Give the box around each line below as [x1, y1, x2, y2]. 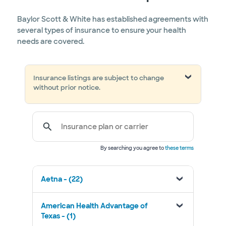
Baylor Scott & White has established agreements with [17, 15, 208, 24]
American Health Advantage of [41, 201, 148, 210]
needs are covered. [17, 37, 84, 46]
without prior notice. [33, 83, 100, 92]
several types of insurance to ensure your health [17, 26, 186, 35]
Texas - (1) [41, 211, 76, 220]
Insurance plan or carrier [61, 122, 148, 131]
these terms [165, 145, 194, 151]
